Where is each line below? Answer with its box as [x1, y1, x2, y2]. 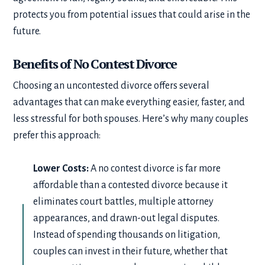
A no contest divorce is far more [89, 163, 221, 174]
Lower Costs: [33, 163, 89, 174]
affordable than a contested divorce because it [33, 179, 228, 190]
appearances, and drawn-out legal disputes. [33, 212, 220, 224]
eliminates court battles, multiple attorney [33, 196, 214, 207]
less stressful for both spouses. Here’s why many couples [13, 113, 249, 124]
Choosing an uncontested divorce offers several [13, 80, 210, 91]
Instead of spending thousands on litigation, [33, 229, 221, 240]
